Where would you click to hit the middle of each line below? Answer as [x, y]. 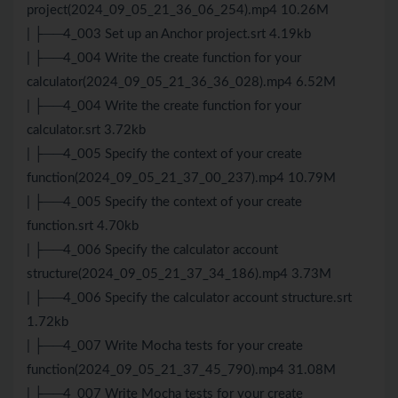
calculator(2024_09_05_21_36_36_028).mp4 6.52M [181, 83]
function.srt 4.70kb [83, 227]
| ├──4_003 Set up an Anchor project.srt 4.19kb [169, 35]
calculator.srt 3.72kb [86, 131]
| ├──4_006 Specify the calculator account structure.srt [189, 298]
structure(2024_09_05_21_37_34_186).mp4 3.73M [179, 275]
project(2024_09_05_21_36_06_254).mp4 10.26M [178, 11]
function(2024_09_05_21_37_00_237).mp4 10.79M [181, 179]
